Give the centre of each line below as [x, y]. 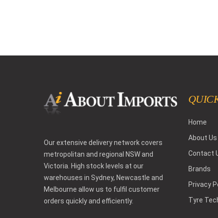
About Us [202, 138]
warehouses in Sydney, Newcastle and [103, 177]
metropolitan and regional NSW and [99, 154]
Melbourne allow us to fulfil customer [102, 189]
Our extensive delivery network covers [103, 142]
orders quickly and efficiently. [89, 201]
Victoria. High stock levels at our [94, 166]
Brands [199, 169]
